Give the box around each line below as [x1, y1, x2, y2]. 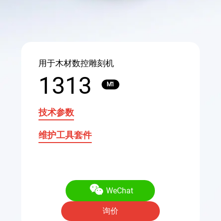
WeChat [106, 186, 134, 196]
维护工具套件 [38, 130, 92, 141]
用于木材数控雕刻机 [38, 58, 114, 69]
